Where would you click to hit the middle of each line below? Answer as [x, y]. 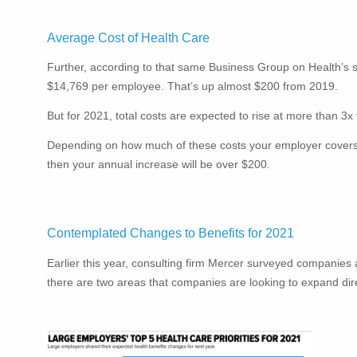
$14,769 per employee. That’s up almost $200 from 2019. [193, 86]
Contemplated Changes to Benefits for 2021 [171, 233]
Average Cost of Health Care [129, 37]
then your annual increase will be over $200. [159, 165]
